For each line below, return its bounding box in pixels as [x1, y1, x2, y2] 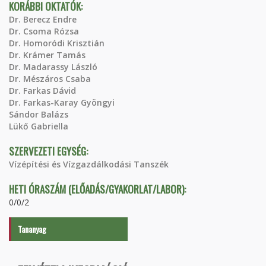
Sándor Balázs [9, 109, 68, 120]
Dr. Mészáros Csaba [9, 73, 91, 84]
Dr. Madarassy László [9, 61, 97, 72]
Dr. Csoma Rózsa [9, 26, 79, 37]
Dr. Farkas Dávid [9, 85, 76, 96]
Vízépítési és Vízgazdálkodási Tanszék [9, 159, 169, 170]
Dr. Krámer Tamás [9, 49, 85, 61]
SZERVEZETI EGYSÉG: [9, 144, 90, 159]
